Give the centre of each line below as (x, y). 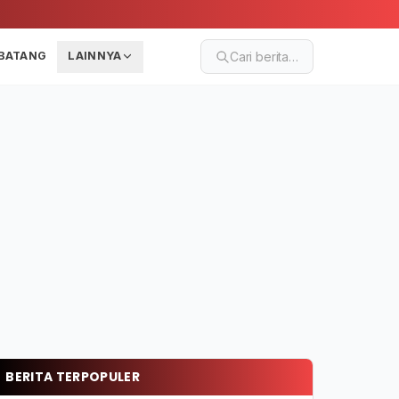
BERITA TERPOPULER (73, 377)
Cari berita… (264, 57)
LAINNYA (95, 55)
